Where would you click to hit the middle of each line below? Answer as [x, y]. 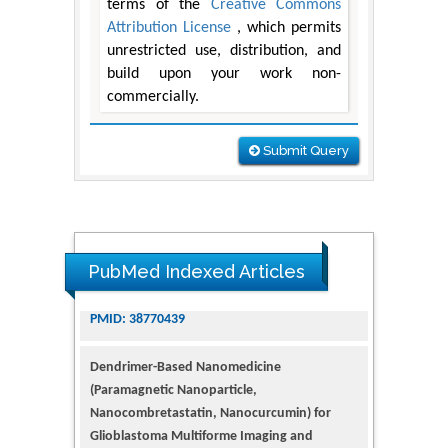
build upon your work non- [224, 74]
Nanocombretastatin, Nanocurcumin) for [210, 384]
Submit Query [304, 151]
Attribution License [172, 28]
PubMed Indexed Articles [196, 272]
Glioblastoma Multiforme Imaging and [201, 407]
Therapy [114, 430]
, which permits [289, 28]
